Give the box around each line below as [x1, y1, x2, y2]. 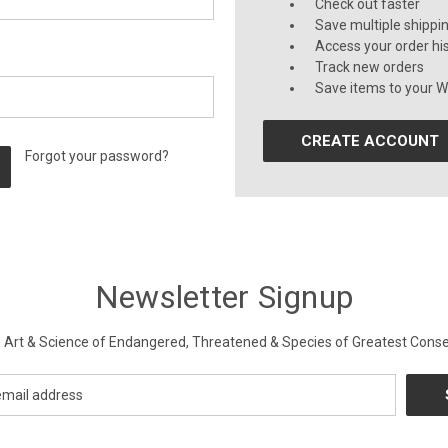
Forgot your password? [25, 148, 170, 164]
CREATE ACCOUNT [301, 132, 440, 150]
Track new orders [315, 59, 425, 75]
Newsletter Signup [94, 278, 354, 316]
